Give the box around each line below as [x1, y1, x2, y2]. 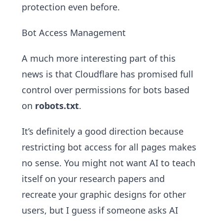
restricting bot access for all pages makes [22, 141, 196, 153]
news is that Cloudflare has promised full [22, 68, 193, 80]
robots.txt [35, 100, 79, 111]
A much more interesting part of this [22, 52, 176, 64]
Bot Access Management [22, 27, 126, 38]
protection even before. [22, 1, 120, 13]
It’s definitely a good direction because [22, 125, 184, 137]
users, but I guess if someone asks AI [22, 204, 178, 216]
